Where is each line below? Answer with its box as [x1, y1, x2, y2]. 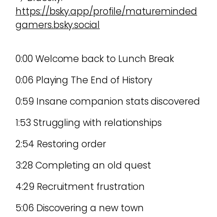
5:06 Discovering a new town [15, 201, 144, 215]
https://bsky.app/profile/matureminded [15, 5, 198, 18]
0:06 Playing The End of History [15, 74, 153, 87]
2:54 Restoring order [15, 138, 106, 151]
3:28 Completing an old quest [15, 159, 151, 172]
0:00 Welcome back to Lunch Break [15, 52, 174, 66]
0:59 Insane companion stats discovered [15, 95, 200, 108]
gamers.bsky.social [15, 18, 100, 32]
